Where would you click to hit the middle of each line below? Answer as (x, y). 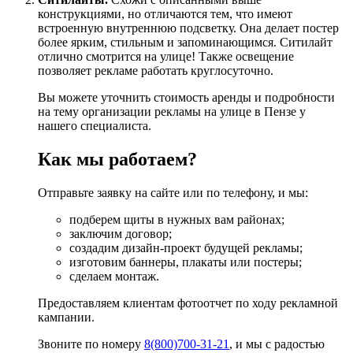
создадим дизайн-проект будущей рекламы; (186, 247)
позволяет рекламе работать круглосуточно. (156, 70)
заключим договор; (121, 233)
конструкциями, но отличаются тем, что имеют (165, 13)
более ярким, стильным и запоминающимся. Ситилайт (185, 42)
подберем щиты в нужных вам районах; (177, 219)
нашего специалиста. (95, 125)
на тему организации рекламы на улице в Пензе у (172, 111)
